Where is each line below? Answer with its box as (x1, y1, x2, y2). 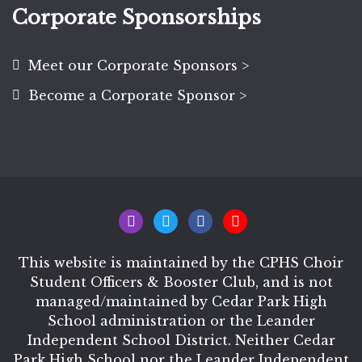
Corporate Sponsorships (12, 6, 261, 30)
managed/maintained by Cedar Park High (35, 293, 327, 309)
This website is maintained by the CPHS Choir (19, 254, 343, 271)
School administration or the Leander (47, 312, 315, 329)
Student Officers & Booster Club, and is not (29, 273, 333, 290)
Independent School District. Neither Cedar (27, 331, 335, 348)
